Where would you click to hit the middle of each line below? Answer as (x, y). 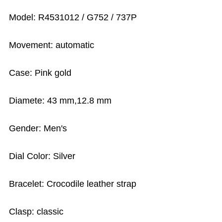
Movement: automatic (52, 45)
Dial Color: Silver (42, 156)
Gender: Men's (38, 129)
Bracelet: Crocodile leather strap (73, 184)
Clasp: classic (36, 212)
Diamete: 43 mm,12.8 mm (60, 101)
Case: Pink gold (40, 73)
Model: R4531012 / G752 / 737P (73, 18)
